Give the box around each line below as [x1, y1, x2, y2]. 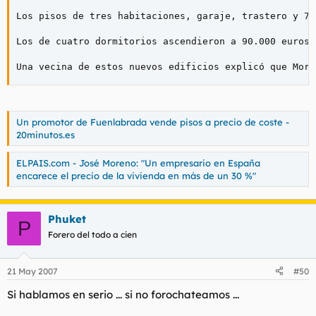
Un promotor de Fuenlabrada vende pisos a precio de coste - [16, 116, 289, 128]
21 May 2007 [7, 265, 58, 276]
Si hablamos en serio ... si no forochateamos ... [7, 287, 239, 301]
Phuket [48, 212, 86, 226]
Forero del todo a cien [48, 229, 137, 240]
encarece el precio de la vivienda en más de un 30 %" [16, 169, 256, 181]
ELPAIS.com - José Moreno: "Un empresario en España [16, 157, 260, 169]
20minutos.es [16, 129, 75, 140]
